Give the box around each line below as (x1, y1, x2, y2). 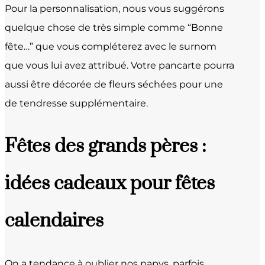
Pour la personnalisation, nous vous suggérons (5, 2, 224, 14)
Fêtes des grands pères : (5, 134, 206, 159)
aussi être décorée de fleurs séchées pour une (5, 78, 223, 90)
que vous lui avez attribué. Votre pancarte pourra (5, 59, 234, 71)
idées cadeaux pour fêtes (5, 171, 215, 196)
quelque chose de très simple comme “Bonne (5, 21, 223, 33)
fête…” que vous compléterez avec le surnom (5, 40, 216, 52)
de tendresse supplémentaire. (5, 97, 148, 109)
